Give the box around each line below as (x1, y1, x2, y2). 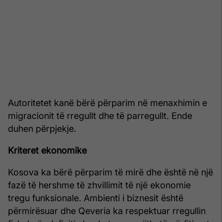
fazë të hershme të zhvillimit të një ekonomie (8, 179, 191, 190)
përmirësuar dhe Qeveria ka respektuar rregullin (8, 205, 206, 216)
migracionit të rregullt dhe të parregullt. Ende (8, 110, 192, 121)
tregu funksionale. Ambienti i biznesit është (8, 192, 183, 203)
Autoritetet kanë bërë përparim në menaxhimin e (8, 97, 207, 108)
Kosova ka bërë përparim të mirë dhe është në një (8, 166, 213, 177)
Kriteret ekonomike (8, 145, 87, 156)
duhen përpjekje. (8, 123, 76, 134)
